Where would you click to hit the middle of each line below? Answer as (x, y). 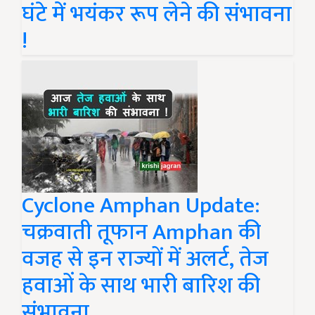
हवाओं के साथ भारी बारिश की (141, 286)
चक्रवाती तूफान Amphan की (141, 232)
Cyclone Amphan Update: (141, 206)
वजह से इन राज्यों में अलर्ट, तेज (145, 259)
